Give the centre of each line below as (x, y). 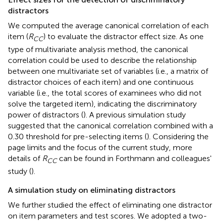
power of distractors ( (46, 115)
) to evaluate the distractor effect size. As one (123, 36)
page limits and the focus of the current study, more (100, 148)
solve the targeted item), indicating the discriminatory (102, 104)
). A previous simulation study (135, 115)
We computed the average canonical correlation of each (108, 25)
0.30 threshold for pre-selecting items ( (77, 137)
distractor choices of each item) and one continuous (101, 82)
